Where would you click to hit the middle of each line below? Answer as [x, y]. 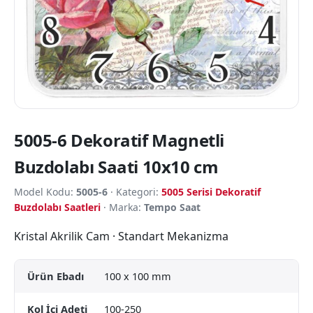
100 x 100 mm [138, 276]
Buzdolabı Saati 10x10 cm [116, 166]
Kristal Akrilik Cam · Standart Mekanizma [121, 236]
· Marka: [122, 207]
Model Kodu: [45, 191]
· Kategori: [134, 191]
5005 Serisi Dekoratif [211, 191]
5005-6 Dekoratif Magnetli [119, 140]
